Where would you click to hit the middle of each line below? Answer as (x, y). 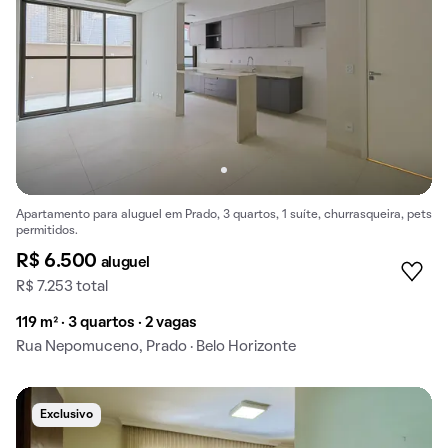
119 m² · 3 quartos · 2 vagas (106, 323)
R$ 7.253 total (62, 287)
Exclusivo (66, 415)
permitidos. (47, 231)
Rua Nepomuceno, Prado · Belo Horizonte (156, 347)
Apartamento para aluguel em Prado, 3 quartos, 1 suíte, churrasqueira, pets (224, 215)
